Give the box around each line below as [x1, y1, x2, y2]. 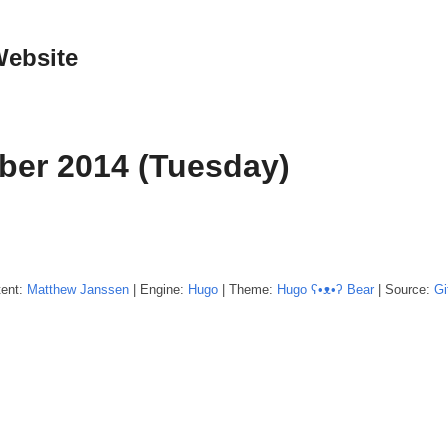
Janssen [80, 281, 129, 297]
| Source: [374, 281, 434, 297]
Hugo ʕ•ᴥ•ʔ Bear [277, 281, 374, 297]
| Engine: [129, 281, 188, 297]
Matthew [27, 281, 76, 297]
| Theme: [218, 281, 277, 297]
